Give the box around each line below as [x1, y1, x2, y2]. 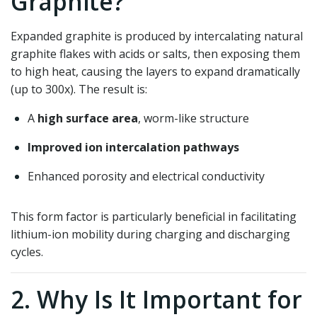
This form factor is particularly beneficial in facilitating [11, 209, 296, 224]
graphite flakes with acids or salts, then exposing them [11, 46, 300, 62]
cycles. [11, 244, 43, 260]
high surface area [38, 110, 138, 126]
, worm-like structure [138, 110, 249, 126]
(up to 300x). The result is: [11, 81, 147, 97]
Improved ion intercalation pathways [28, 139, 239, 155]
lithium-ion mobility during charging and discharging [11, 226, 290, 242]
